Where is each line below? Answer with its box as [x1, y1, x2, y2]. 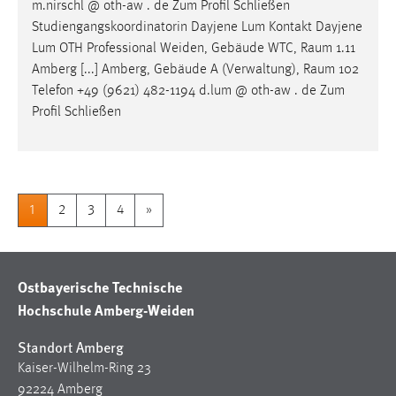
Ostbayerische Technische [18, 277, 182, 298]
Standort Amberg [18, 337, 124, 358]
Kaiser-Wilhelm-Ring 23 [18, 362, 151, 377]
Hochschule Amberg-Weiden [18, 300, 194, 321]
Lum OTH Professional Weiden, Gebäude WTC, [32, 42, 301, 57]
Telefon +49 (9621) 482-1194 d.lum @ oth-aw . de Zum [32, 84, 345, 99]
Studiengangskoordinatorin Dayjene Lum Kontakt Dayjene [32, 20, 362, 35]
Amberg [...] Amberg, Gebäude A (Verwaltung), [32, 63, 303, 78]
